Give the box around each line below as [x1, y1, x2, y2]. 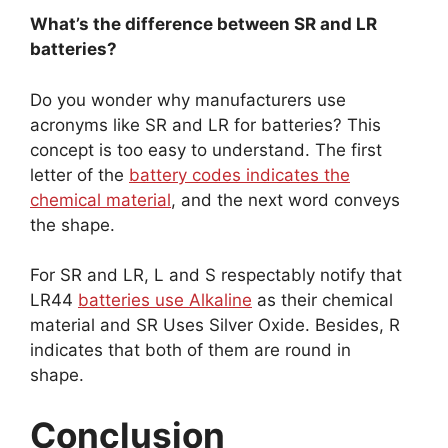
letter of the [30, 164, 129, 185]
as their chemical [252, 290, 393, 311]
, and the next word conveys [171, 189, 400, 210]
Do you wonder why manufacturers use [30, 89, 346, 110]
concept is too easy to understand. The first [30, 139, 382, 160]
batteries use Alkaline [78, 290, 252, 311]
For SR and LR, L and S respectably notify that [30, 265, 402, 286]
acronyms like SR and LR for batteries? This [30, 114, 381, 135]
